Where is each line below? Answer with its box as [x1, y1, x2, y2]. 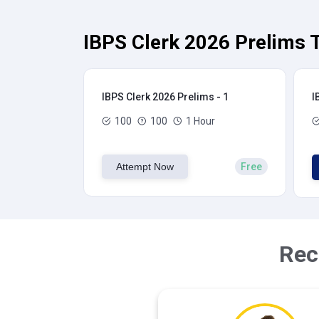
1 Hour [186, 115, 215, 127]
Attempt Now [116, 161, 174, 172]
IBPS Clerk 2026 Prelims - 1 [102, 91, 229, 103]
